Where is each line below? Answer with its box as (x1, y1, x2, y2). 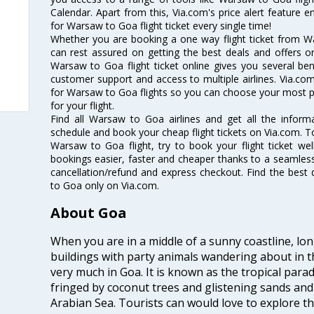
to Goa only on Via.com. (50, 178, 159, 192)
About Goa (50, 203, 127, 223)
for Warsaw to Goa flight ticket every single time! (50, 18, 271, 32)
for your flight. (50, 98, 114, 112)
